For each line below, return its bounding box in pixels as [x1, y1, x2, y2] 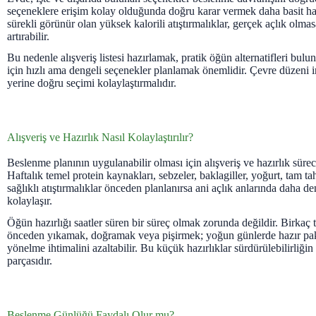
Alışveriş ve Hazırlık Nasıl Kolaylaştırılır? [7, 131, 193, 144]
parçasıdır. [7, 255, 52, 267]
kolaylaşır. [7, 195, 52, 207]
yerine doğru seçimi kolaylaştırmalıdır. [7, 77, 176, 90]
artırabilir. [7, 30, 49, 42]
